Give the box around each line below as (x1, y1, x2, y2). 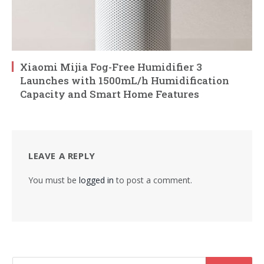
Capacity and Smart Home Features (20, 87, 199, 101)
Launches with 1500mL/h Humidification (20, 74, 229, 88)
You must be (28, 174, 79, 186)
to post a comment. (114, 174, 192, 186)
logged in (79, 174, 114, 186)
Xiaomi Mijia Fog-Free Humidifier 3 (20, 60, 202, 74)
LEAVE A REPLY (28, 150, 95, 162)
